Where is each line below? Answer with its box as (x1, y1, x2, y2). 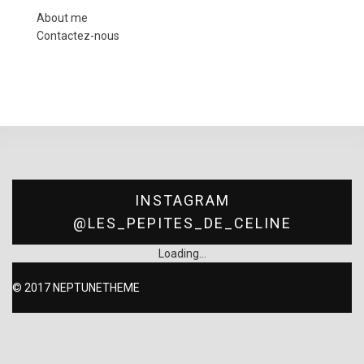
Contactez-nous (37, 28, 119, 42)
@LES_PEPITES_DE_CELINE (72, 214, 292, 232)
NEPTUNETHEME (53, 280, 140, 294)
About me (37, 11, 88, 24)
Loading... (158, 246, 206, 260)
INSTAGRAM (134, 191, 230, 209)
